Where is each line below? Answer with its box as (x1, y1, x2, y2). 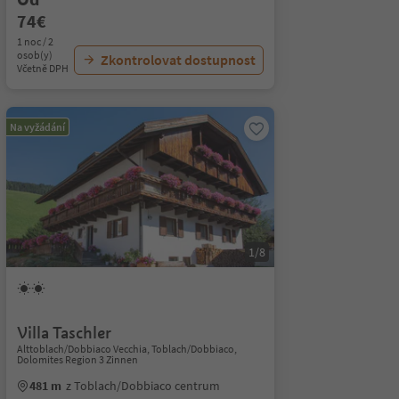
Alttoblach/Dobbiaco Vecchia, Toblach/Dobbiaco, (16, 342, 237, 355)
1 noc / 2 (16, 35, 53, 48)
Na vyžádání (9, 120, 65, 134)
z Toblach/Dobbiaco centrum (65, 378, 220, 394)
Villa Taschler (16, 322, 111, 343)
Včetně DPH (16, 61, 69, 75)
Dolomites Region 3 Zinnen (16, 353, 138, 366)
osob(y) (16, 48, 53, 61)
